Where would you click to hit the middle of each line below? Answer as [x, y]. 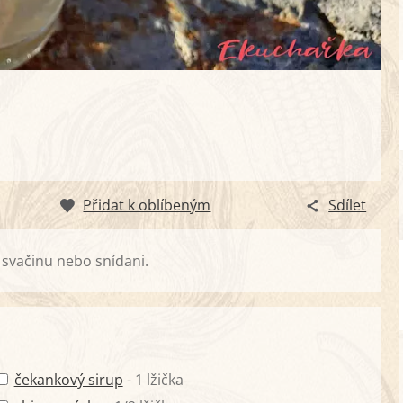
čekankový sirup [68, 380]
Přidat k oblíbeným [147, 206]
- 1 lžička [153, 380]
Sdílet [348, 206]
